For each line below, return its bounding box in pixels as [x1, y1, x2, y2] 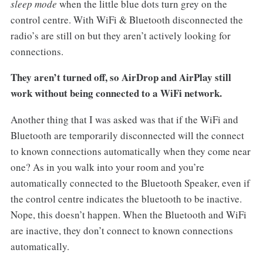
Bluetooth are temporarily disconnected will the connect [10, 129, 244, 143]
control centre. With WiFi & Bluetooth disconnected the [10, 12, 243, 26]
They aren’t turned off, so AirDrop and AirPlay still [10, 70, 231, 85]
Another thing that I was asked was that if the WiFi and [10, 113, 238, 127]
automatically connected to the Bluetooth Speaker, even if [10, 176, 250, 190]
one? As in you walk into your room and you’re [10, 160, 204, 174]
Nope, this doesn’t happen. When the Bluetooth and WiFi [10, 208, 247, 222]
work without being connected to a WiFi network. [10, 86, 225, 101]
